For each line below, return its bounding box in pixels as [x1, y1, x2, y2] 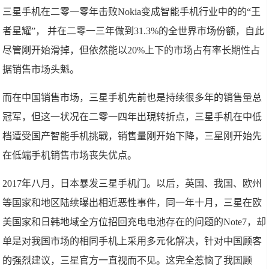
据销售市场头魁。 [2, 64, 80, 74]
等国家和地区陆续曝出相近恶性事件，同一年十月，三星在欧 [2, 197, 262, 208]
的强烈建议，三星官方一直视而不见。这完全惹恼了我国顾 [2, 255, 253, 265]
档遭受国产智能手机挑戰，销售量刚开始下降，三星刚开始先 [2, 130, 262, 141]
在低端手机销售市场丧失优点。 [2, 150, 138, 160]
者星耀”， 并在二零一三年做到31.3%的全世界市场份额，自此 [2, 25, 265, 36]
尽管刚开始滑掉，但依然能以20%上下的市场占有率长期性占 [2, 44, 261, 55]
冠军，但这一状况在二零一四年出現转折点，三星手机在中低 [2, 111, 262, 122]
